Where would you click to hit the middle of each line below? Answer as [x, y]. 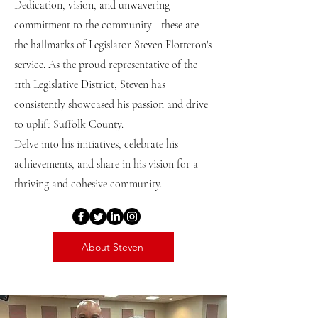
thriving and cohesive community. [88, 184]
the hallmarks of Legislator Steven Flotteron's [113, 45]
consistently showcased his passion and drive [111, 104]
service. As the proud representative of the [106, 65]
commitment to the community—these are [106, 25]
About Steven [112, 247]
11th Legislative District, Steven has [90, 84]
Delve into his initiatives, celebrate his [96, 144]
